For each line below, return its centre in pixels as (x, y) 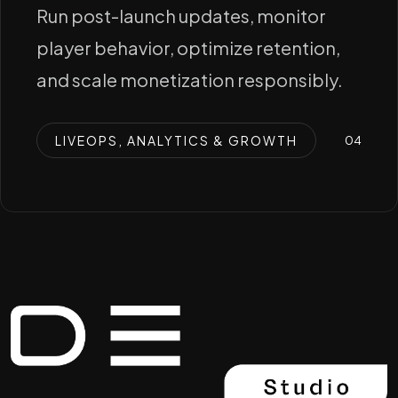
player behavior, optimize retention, (188, 48)
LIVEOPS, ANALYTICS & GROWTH (176, 140)
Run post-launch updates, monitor (181, 16)
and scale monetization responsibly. (190, 80)
